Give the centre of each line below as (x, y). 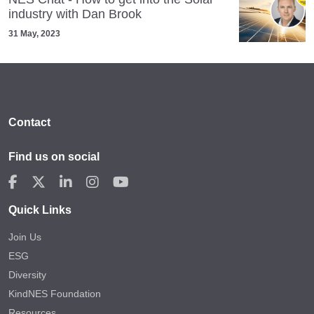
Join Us (25, 237)
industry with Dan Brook (75, 14)
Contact (29, 122)
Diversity (27, 274)
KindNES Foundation (55, 293)
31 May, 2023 (34, 33)
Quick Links (40, 210)
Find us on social (54, 156)
